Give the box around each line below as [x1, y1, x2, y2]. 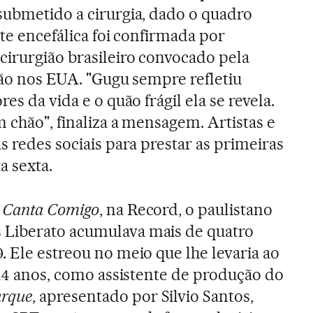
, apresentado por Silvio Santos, [31, 286, 254, 306]
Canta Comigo [1, 199, 99, 219]
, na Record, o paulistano [99, 199, 273, 219]
